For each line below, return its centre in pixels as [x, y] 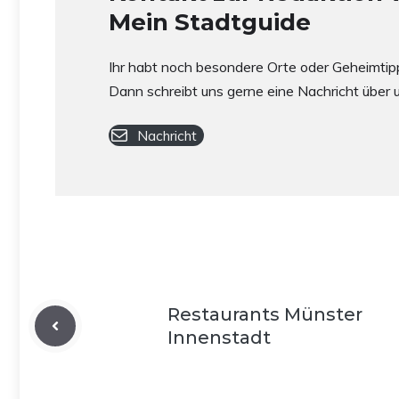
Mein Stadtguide [210, 22]
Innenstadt [219, 338]
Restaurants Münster [265, 314]
